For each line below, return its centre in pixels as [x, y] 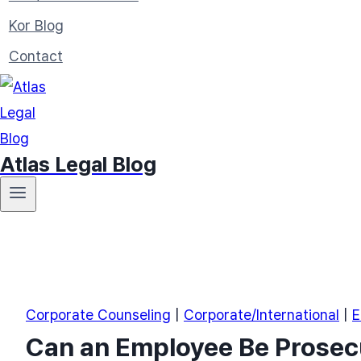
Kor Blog [36, 25]
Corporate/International [261, 315]
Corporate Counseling [98, 315]
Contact [35, 56]
